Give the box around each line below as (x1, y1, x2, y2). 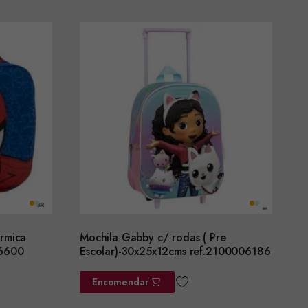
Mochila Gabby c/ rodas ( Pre (80, 229, 226, 245)
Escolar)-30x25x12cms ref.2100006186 (80, 243, 271, 259)
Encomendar (92, 274, 149, 289)
